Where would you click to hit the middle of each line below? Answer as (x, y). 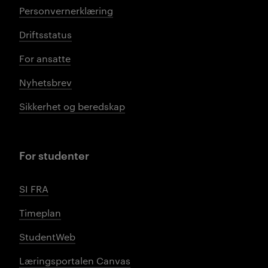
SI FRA (34, 189)
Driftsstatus (45, 34)
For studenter (54, 155)
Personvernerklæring (66, 10)
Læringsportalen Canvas (75, 261)
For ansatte (45, 58)
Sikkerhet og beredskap (72, 106)
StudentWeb (47, 237)
